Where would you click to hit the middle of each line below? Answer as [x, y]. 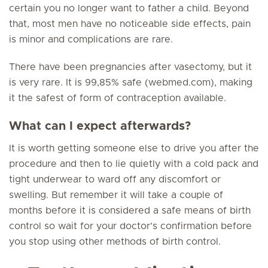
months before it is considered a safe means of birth [130, 211]
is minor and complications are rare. [91, 39]
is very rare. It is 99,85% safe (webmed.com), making [131, 83]
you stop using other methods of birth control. [115, 242]
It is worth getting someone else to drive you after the [134, 148]
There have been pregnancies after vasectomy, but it [130, 67]
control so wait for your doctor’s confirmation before [130, 226]
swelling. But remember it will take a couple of [116, 195]
